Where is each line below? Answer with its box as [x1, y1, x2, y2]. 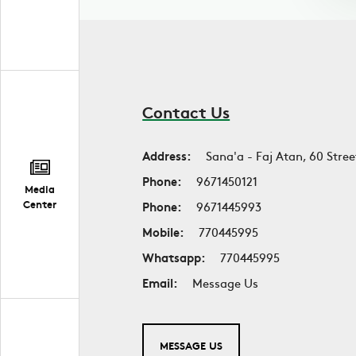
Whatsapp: [142, 249, 207, 265]
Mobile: [142, 223, 185, 240]
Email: [142, 274, 179, 291]
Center [23, 196, 56, 212]
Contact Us [142, 100, 230, 122]
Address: [142, 147, 192, 164]
